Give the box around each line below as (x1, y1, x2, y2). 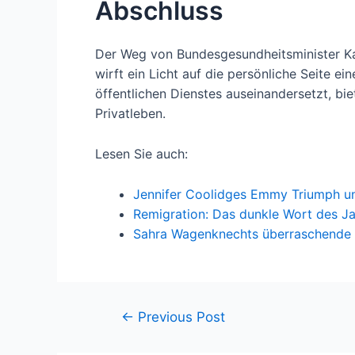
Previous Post (133, 307, 225, 325)
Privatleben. (95, 105, 166, 122)
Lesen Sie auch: (95, 145, 188, 162)
